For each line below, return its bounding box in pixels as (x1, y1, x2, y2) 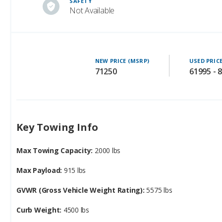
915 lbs (63, 166, 86, 175)
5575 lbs (146, 185, 172, 195)
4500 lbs (63, 205, 90, 215)
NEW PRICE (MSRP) (95, 57, 149, 65)
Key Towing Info (16, 120, 99, 134)
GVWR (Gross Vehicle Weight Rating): (16, 185, 147, 195)
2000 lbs (95, 146, 121, 156)
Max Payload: (16, 166, 64, 175)
